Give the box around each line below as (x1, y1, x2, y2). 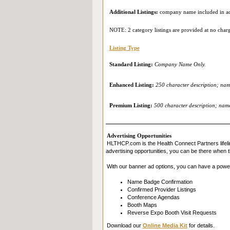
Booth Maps (127, 202, 157, 208)
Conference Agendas (127, 194, 180, 200)
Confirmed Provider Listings (127, 186, 196, 193)
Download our (106, 222, 143, 228)
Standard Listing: (109, 61, 153, 67)
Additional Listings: (109, 9, 158, 15)
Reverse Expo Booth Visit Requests (127, 209, 217, 216)
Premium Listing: (109, 102, 152, 108)
